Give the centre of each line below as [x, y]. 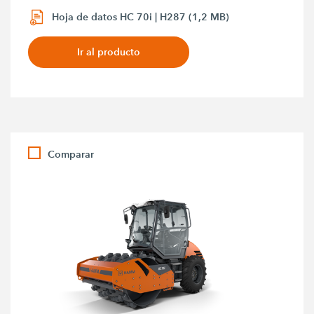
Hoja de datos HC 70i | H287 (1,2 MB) [141, 17]
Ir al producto [109, 52]
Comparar [71, 154]
